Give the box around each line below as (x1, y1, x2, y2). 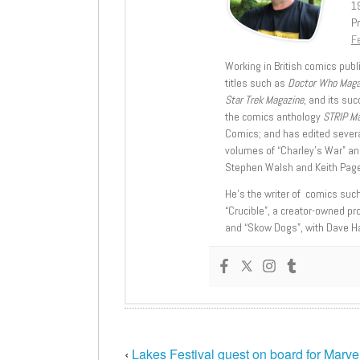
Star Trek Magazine (225, 92, 304, 108)
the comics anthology (225, 109, 323, 125)
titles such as (225, 76, 288, 91)
